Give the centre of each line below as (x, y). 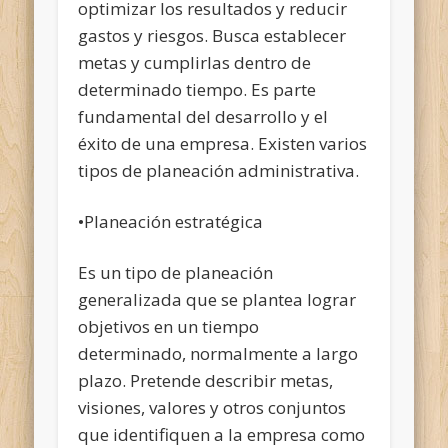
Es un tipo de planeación (176, 272)
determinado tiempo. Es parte (197, 89)
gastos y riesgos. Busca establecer (212, 35)
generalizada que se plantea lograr (217, 299)
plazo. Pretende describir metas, (206, 380)
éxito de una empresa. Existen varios (223, 143)
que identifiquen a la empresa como (222, 434)
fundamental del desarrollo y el (203, 116)
